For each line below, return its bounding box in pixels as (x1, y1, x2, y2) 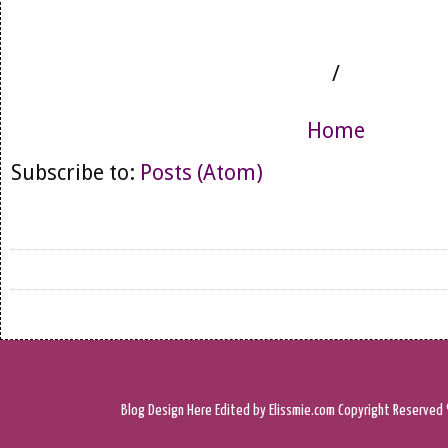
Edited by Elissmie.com (215, 403, 335, 419)
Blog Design (121, 403, 187, 419)
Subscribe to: (11, 160, 140, 186)
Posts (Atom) (140, 160, 263, 186)
